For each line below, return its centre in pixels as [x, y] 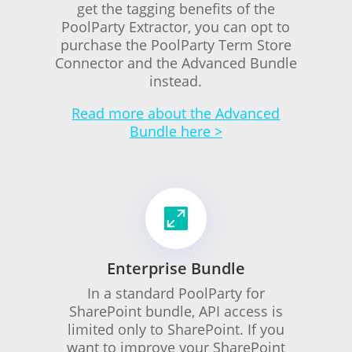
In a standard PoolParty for [176, 293]
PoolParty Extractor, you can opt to [176, 27]
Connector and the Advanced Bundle [176, 63]
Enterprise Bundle [176, 268]
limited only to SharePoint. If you [176, 329]
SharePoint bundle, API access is [176, 311]
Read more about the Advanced [176, 113]
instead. [176, 81]
